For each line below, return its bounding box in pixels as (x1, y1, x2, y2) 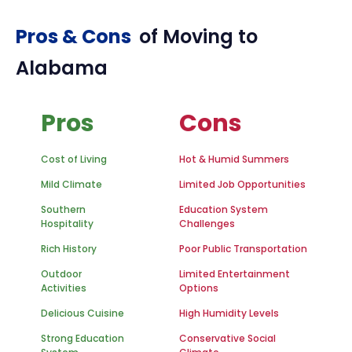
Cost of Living (41, 152, 107, 166)
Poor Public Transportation (179, 242, 307, 255)
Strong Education (41, 332, 124, 345)
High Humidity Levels (179, 306, 279, 320)
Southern (41, 203, 86, 216)
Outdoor (41, 267, 82, 280)
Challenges (179, 217, 235, 230)
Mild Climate (41, 178, 102, 191)
